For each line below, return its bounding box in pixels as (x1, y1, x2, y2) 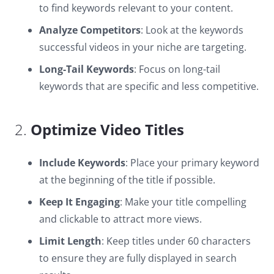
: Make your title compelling (120, 195, 246, 209)
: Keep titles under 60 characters (102, 234, 251, 248)
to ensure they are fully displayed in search (39, 251, 237, 265)
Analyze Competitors (39, 23, 141, 37)
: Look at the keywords (141, 23, 243, 37)
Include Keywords (39, 156, 125, 169)
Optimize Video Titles (31, 119, 184, 139)
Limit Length (39, 234, 102, 248)
